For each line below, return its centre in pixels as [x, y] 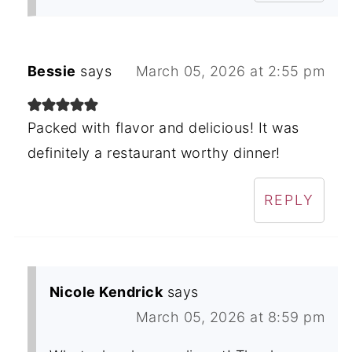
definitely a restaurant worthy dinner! [154, 152]
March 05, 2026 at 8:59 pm [230, 317]
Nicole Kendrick [106, 291]
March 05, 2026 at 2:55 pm [230, 71]
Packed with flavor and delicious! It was [163, 127]
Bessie [51, 71]
